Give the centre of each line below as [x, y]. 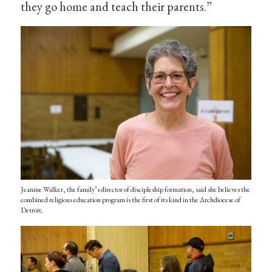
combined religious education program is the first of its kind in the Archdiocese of [131, 199]
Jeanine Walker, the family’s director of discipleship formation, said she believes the [136, 189]
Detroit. [32, 210]
